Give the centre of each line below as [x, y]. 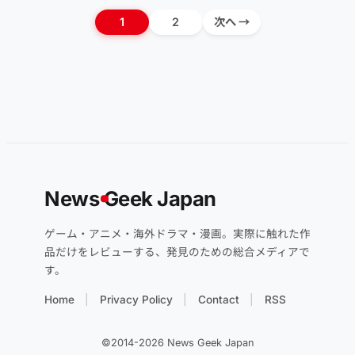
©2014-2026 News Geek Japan [177, 343]
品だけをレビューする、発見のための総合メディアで [177, 252]
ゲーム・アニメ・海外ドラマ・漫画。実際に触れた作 [177, 234]
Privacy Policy [136, 300]
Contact [219, 300]
